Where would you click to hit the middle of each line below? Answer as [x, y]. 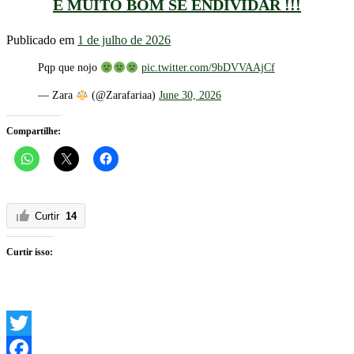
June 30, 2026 [190, 96]
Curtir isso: [30, 252]
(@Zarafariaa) [123, 96]
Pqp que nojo [69, 68]
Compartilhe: [34, 132]
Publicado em [42, 40]
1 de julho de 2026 [124, 40]
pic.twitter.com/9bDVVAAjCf [208, 68]
